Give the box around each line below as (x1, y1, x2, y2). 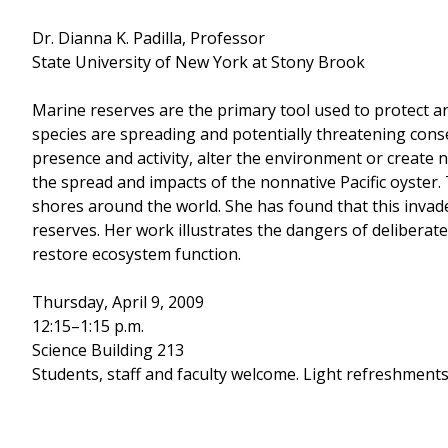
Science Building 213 (32, 338, 184, 361)
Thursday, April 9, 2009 (32, 290, 204, 313)
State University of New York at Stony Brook (32, 50, 365, 73)
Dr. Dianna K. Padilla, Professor (32, 26, 265, 49)
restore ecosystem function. (32, 242, 241, 265)
